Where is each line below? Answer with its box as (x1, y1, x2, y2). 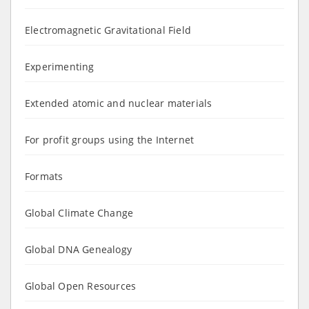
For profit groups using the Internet (25, 132, 195, 146)
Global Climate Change (25, 206, 134, 219)
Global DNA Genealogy (25, 242, 132, 256)
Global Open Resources (25, 279, 137, 292)
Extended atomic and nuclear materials (25, 96, 212, 110)
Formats (25, 169, 63, 183)
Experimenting (25, 59, 94, 73)
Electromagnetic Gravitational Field (25, 23, 191, 37)
